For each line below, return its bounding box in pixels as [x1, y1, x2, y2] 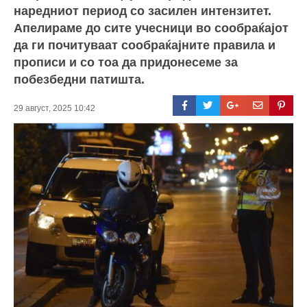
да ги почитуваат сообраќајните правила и [14, 38, 275, 52]
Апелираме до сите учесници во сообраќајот [14, 21, 288, 35]
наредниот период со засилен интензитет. [14, 3, 271, 18]
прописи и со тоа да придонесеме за [14, 55, 238, 69]
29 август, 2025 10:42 [14, 103, 95, 113]
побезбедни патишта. [14, 72, 145, 86]
